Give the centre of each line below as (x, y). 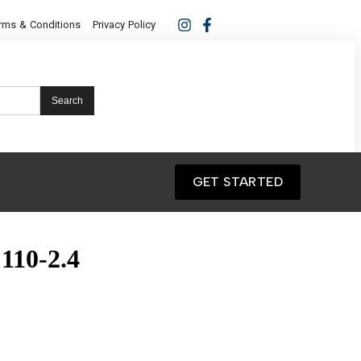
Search (67, 100)
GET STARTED (237, 182)
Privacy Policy (124, 25)
